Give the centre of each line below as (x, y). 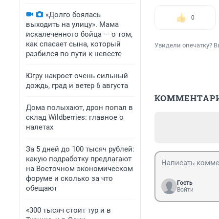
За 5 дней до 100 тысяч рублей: (80, 149)
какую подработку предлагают (79, 159)
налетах (40, 127)
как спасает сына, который (73, 44)
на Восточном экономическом (79, 169)
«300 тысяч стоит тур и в (68, 210)
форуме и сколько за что (69, 178)
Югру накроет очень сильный (77, 76)
